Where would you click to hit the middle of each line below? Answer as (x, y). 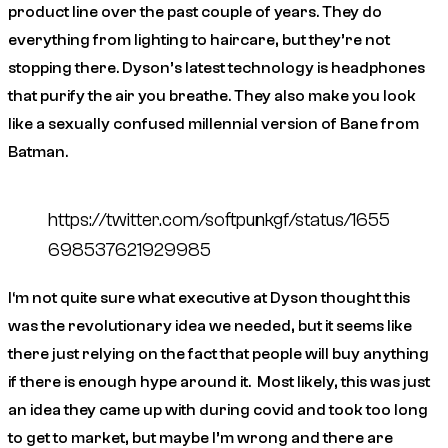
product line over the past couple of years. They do (195, 12)
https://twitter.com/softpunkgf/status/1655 (219, 220)
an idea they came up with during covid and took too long (218, 410)
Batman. (39, 152)
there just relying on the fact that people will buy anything (218, 354)
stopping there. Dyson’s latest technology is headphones (216, 68)
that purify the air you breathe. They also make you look (212, 96)
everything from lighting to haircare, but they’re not (199, 40)
